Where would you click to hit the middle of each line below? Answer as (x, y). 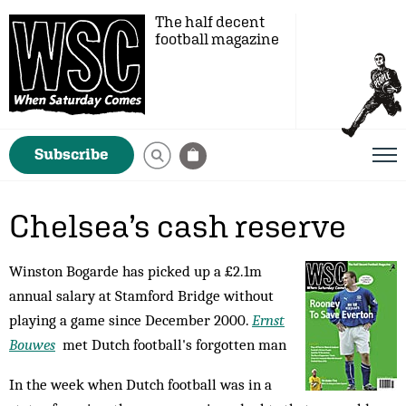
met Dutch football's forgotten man (171, 344)
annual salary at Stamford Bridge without (141, 295)
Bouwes (32, 344)
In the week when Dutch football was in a (140, 384)
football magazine (217, 39)
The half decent (210, 22)
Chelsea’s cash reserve (178, 226)
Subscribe (72, 154)
